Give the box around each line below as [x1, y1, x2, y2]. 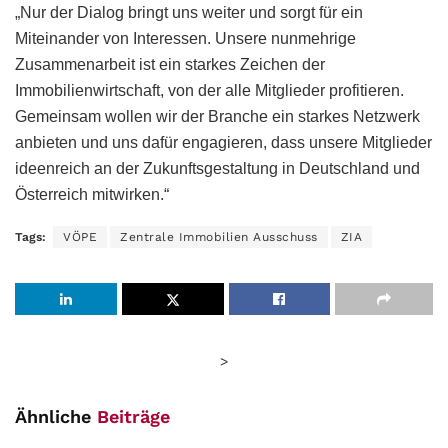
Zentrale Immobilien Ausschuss [120, 229, 318, 244]
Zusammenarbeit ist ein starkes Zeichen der [15, 55, 325, 73]
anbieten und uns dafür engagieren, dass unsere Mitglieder [15, 133, 432, 151]
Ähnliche [15, 405, 97, 427]
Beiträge [97, 405, 170, 427]
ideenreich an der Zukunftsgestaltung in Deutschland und [15, 159, 420, 177]
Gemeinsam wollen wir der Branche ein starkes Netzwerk [15, 107, 420, 125]
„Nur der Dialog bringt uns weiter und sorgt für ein [15, 3, 363, 21]
